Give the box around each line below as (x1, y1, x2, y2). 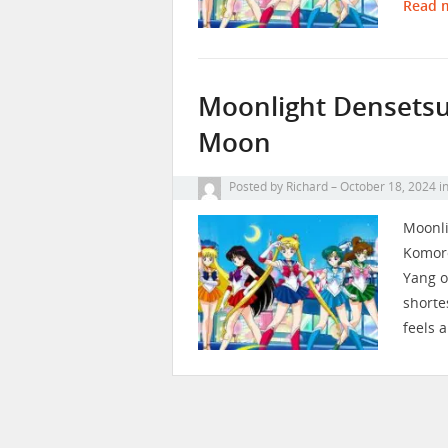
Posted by (226, 178, 286, 196)
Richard (286, 178, 328, 196)
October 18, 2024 (340, 178, 436, 196)
